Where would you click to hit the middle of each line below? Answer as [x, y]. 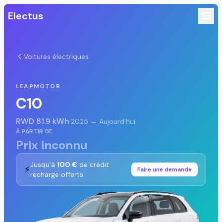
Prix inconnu [52, 145]
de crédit [93, 165]
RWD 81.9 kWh [43, 121]
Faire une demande [165, 169]
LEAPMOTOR [38, 86]
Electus [26, 16]
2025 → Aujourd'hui [103, 121]
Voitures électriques [56, 56]
